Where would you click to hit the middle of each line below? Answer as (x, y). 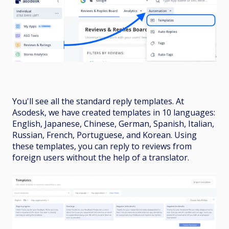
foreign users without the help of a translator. (102, 158)
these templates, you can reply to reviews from (102, 146)
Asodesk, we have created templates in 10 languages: (114, 113)
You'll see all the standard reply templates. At (98, 101)
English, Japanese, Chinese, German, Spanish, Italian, (113, 124)
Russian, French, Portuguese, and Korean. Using (105, 135)
